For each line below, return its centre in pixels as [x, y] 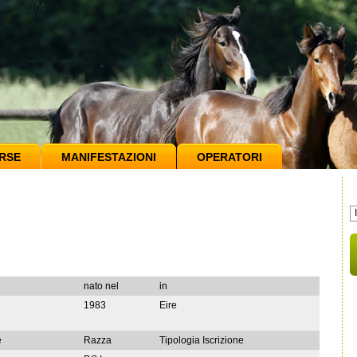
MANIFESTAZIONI [109, 157]
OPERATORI [229, 157]
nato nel [101, 286]
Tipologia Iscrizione [202, 340]
